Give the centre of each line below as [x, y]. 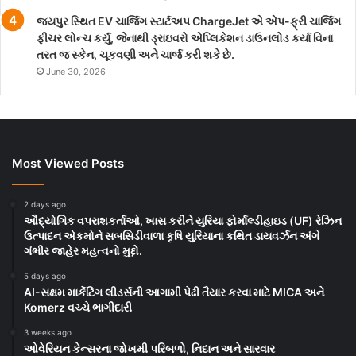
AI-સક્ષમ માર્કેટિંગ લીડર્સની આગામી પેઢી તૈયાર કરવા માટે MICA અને [174, 292]
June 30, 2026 [76, 71]
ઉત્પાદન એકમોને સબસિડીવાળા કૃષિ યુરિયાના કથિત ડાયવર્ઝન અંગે [172, 235]
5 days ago [45, 275]
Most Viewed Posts [68, 163]
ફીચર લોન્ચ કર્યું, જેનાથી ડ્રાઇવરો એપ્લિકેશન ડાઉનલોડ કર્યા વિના [185, 37]
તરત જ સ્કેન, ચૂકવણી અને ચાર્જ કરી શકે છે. [135, 54]
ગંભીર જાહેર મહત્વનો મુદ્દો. [83, 250]
